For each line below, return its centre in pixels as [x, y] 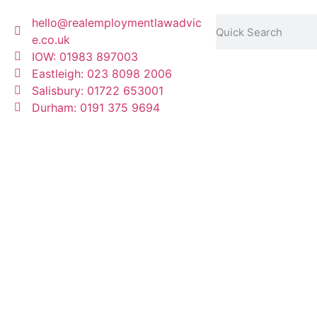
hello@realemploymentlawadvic [117, 23]
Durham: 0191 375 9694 [96, 108]
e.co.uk [51, 40]
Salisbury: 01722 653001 [98, 91]
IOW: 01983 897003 [85, 57]
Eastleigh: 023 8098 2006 [102, 74]
